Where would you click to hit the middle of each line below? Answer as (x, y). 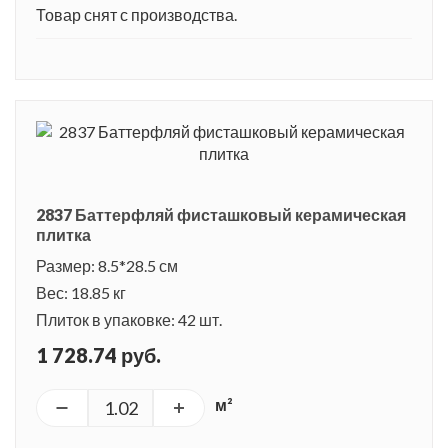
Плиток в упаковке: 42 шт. (129, 319)
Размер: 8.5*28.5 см (107, 265)
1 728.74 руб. (98, 354)
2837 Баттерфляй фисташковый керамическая (221, 214)
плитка (63, 234)
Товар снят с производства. (136, 14)
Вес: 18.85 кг (81, 292)
